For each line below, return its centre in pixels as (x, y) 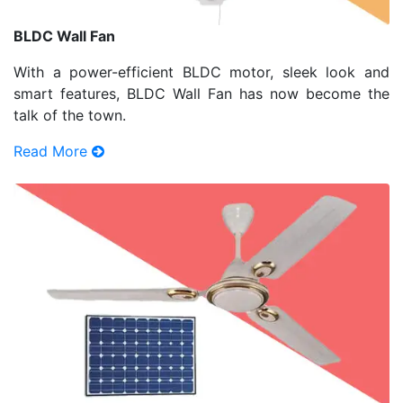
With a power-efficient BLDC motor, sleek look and (201, 72)
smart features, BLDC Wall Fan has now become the (201, 93)
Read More (53, 151)
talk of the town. (70, 115)
